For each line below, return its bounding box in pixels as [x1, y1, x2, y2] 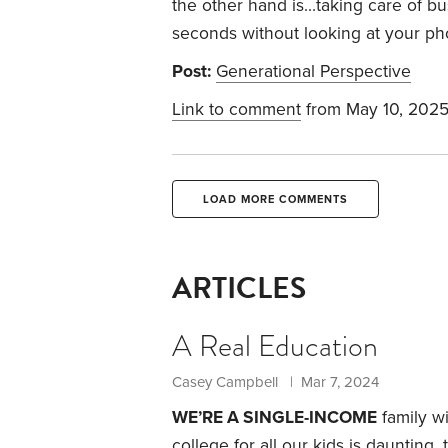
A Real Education [172, 323, 378, 368]
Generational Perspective [216, 60, 411, 82]
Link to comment [172, 98, 301, 120]
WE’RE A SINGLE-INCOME [172, 406, 377, 428]
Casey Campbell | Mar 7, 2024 [172, 372, 379, 391]
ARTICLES [172, 265, 306, 310]
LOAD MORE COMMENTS [203, 192, 348, 206]
